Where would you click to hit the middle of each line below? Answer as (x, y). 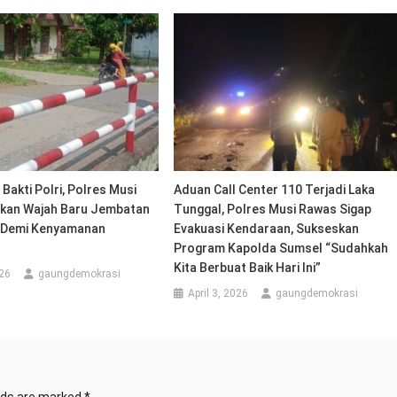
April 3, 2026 (218, 293)
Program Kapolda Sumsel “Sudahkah (281, 248)
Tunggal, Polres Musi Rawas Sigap (273, 209)
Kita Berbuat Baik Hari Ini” (248, 267)
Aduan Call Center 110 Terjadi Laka (275, 189)
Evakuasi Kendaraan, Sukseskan (267, 228)
